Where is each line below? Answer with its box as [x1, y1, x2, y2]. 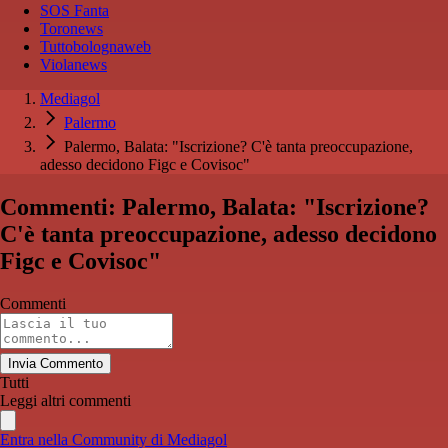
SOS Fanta [40, 2, 109, 20]
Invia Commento [8, 356, 103, 372]
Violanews [40, 56, 107, 74]
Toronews [40, 20, 103, 38]
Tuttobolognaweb [40, 38, 151, 56]
